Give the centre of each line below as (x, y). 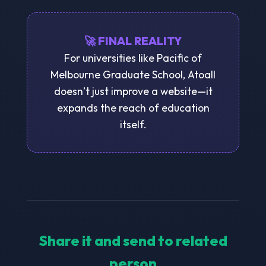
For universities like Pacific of (133, 58)
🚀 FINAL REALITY (133, 41)
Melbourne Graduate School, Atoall (133, 74)
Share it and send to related (133, 240)
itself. (133, 124)
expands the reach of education (133, 107)
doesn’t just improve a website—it (133, 91)
